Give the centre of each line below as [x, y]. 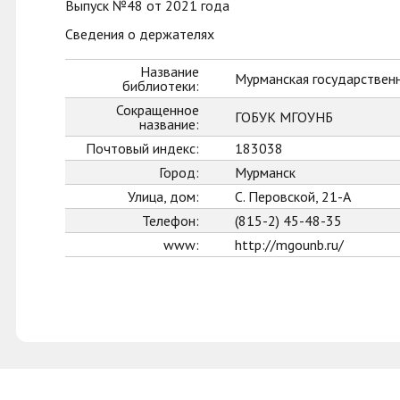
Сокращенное [158, 110]
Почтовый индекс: [142, 148]
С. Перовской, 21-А [293, 196]
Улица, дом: [163, 196]
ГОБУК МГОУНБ [284, 117]
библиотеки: [161, 86]
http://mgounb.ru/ [289, 245]
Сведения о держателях [140, 34]
